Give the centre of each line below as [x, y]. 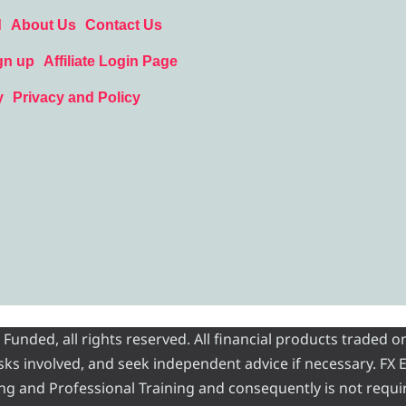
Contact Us [123, 24]
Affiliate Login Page [110, 61]
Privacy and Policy [76, 97]
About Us [43, 24]
